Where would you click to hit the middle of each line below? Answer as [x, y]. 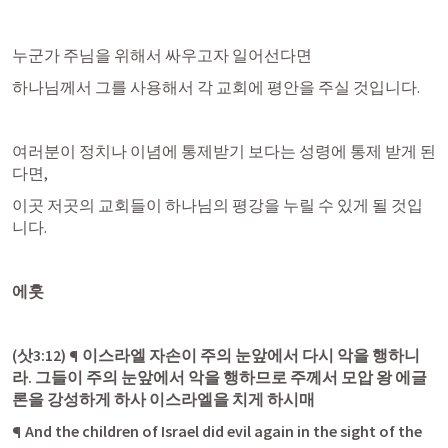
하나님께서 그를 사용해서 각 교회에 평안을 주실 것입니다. [216, 87]
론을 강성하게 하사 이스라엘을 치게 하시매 [163, 399]
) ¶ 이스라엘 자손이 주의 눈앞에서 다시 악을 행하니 [240, 355]
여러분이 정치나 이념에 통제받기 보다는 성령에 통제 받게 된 [224, 151]
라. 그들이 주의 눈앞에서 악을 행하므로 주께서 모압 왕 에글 [219, 377]
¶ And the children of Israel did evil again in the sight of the [217, 431]
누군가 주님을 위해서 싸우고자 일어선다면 [162, 55]
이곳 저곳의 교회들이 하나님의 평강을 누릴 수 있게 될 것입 [217, 205]
